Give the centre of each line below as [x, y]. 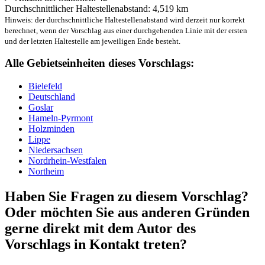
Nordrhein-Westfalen [67, 161]
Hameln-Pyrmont [61, 118]
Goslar [41, 108]
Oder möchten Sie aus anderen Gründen [127, 212]
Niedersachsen [56, 150]
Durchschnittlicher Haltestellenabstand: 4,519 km [96, 8]
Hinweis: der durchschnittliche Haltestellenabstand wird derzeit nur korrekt [125, 20]
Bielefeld [45, 86]
